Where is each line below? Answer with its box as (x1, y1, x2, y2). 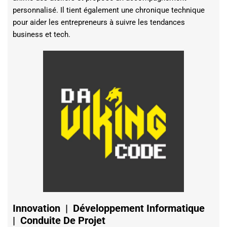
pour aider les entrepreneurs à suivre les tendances (13, 18, 185, 27)
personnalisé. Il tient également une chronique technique (13, 6, 205, 15)
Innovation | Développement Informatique (13, 202, 207, 214)
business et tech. (13, 30, 70, 40)
